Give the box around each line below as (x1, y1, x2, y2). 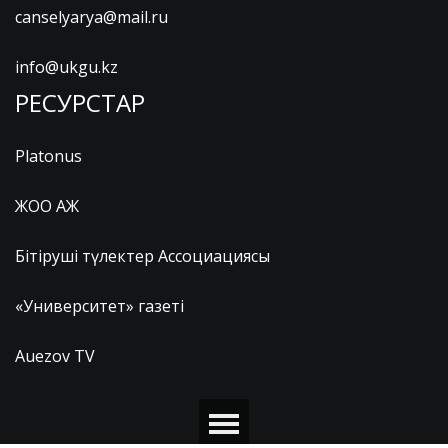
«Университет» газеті (15, 295, 184, 318)
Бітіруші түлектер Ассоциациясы (15, 245, 270, 268)
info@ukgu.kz (15, 56, 118, 79)
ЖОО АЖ (15, 195, 79, 218)
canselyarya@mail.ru (15, 6, 168, 29)
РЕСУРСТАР (15, 86, 145, 120)
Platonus (15, 145, 82, 168)
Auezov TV (15, 345, 95, 368)
